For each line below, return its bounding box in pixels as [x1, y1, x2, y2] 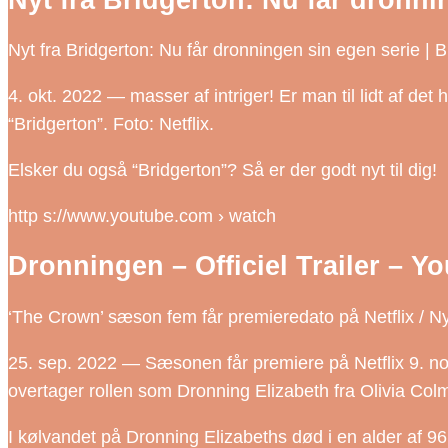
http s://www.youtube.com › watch [8, 205, 276, 226]
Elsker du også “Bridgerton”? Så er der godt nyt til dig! [8, 159, 437, 180]
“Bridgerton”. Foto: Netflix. [8, 113, 214, 134]
